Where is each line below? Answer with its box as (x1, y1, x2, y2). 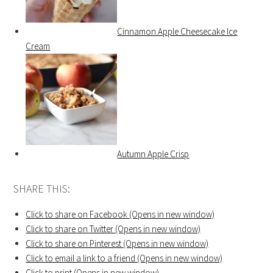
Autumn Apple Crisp (117, 148, 190, 160)
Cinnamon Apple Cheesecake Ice (117, 26, 238, 38)
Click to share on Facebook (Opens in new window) (26, 208, 215, 221)
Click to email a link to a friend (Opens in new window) (26, 252, 223, 264)
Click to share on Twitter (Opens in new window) (26, 223, 201, 235)
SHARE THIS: (13, 182, 71, 196)
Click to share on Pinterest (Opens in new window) (26, 238, 209, 250)
